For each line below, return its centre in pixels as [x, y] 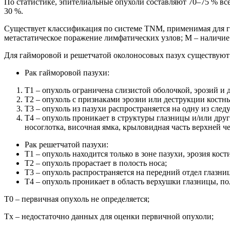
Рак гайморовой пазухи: [67, 72]
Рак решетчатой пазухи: [66, 144]
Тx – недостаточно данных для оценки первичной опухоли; [109, 216]
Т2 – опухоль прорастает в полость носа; [96, 163]
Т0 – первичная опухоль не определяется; [77, 199]
